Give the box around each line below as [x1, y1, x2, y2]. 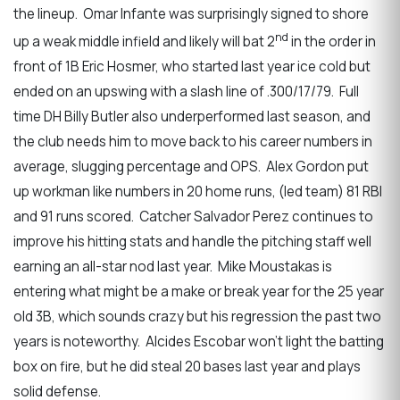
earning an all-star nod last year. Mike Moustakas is [13, 257, 332, 277]
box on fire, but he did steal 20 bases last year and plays [13, 357, 361, 377]
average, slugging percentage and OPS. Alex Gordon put [13, 157, 369, 177]
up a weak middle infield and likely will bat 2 [13, 32, 275, 52]
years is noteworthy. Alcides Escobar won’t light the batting [13, 332, 384, 352]
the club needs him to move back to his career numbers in [13, 132, 372, 152]
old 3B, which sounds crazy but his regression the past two [13, 307, 381, 327]
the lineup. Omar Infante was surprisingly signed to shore [13, 4, 369, 23]
